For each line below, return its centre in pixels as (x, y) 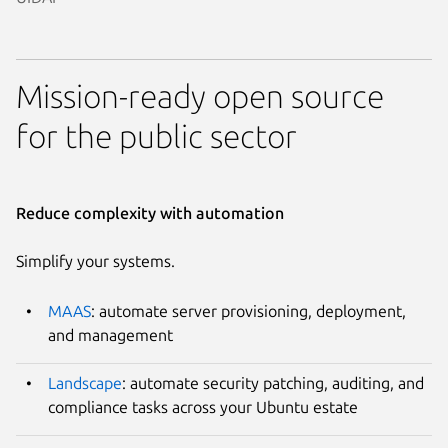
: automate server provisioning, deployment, (248, 310)
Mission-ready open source (200, 95)
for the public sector (156, 135)
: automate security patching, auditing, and (273, 382)
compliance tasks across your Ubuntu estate (203, 406)
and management (110, 334)
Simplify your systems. (95, 260)
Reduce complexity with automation (150, 212)
